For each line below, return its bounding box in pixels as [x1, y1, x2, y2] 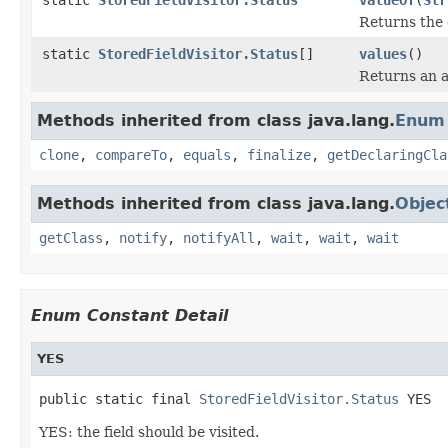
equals [183, 146, 231, 163]
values [359, 45, 407, 62]
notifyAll [183, 229, 255, 246]
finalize [247, 146, 311, 163]
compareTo [95, 146, 167, 163]
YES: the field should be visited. [39, 423, 259, 440]
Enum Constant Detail [31, 305, 228, 325]
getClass [39, 229, 103, 246]
